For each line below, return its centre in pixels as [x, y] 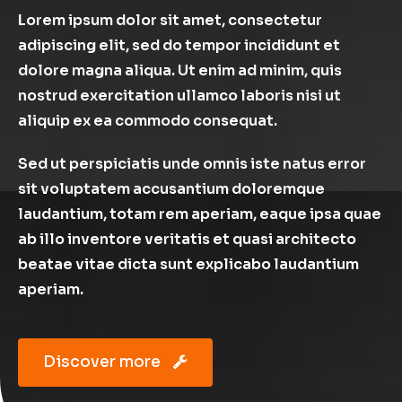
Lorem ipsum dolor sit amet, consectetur [170, 20]
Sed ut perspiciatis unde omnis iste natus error [192, 164]
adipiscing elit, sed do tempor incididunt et [179, 45]
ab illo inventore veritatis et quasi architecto [187, 239]
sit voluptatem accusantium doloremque [171, 189]
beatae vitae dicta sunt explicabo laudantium [188, 264]
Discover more [102, 362]
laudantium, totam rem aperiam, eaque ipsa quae [200, 214]
